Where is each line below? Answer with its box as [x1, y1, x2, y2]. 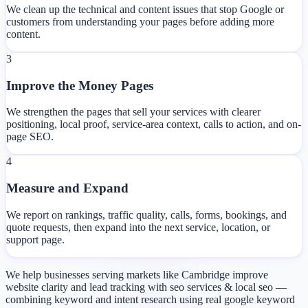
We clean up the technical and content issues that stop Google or [6, 3, 284, 15]
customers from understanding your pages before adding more [6, 15, 274, 27]
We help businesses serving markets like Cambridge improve [5, 268, 268, 280]
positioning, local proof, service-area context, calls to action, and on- [6, 118, 301, 131]
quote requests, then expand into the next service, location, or [6, 221, 270, 233]
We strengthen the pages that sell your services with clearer [6, 106, 261, 118]
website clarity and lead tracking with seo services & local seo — [5, 280, 287, 293]
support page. [6, 233, 65, 245]
